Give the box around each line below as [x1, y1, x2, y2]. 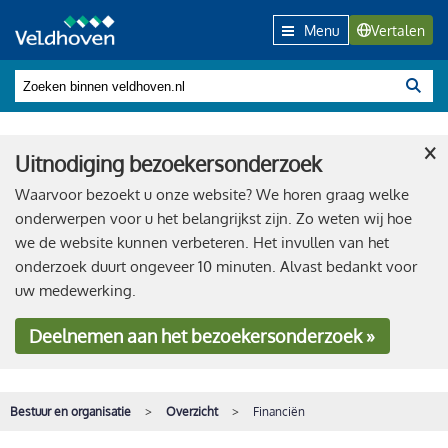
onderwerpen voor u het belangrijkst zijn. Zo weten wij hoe [15, 208, 412, 228]
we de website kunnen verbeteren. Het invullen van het [15, 232, 389, 252]
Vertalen [371, 21, 425, 39]
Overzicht [166, 403, 218, 419]
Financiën [253, 403, 305, 419]
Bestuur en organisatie [10, 403, 131, 419]
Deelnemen [29, 324, 124, 347]
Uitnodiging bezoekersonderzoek [15, 149, 322, 177]
